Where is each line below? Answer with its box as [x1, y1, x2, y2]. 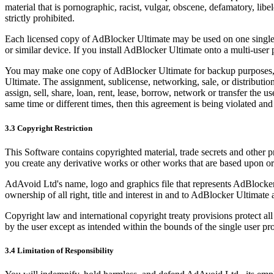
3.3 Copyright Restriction [5, 123, 92, 133]
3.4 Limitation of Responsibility [5, 245, 114, 255]
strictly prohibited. [5, 13, 75, 24]
